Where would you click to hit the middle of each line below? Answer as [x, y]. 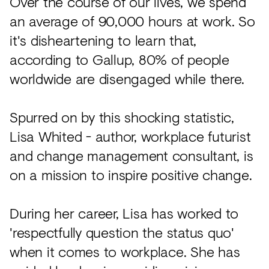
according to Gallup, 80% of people [119, 59]
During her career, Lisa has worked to [124, 213]
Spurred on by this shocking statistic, [122, 117]
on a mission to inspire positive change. [131, 175]
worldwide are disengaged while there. [127, 79]
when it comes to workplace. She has [125, 252]
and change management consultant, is [131, 156]
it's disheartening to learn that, [103, 40]
